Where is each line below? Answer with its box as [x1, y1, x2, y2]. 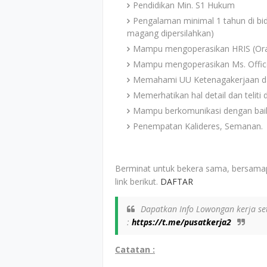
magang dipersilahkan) [127, 27, 214, 39]
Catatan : [115, 244, 155, 255]
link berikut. [115, 176, 160, 187]
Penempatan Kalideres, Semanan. [133, 120, 263, 132]
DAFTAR [160, 176, 193, 187]
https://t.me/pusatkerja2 [132, 216, 231, 228]
